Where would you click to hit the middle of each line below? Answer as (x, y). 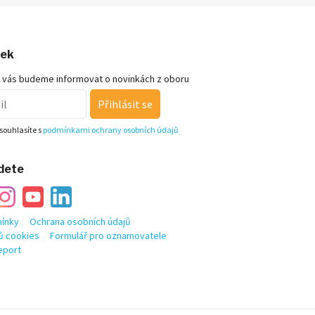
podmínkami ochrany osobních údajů (111, 129)
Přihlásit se (126, 104)
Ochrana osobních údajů (81, 221)
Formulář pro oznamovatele (109, 235)
